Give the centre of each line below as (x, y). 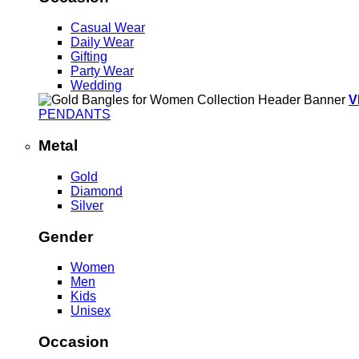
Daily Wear (102, 42)
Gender (66, 236)
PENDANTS (75, 115)
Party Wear (102, 71)
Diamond (97, 191)
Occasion (74, 341)
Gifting (89, 57)
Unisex (91, 311)
